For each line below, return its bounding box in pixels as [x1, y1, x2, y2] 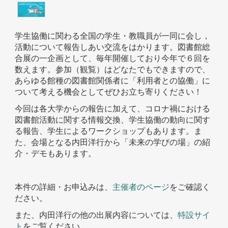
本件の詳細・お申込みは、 [15, 182, 113, 192]
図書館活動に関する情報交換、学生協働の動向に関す [15, 115, 211, 125]
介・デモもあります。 [15, 148, 97, 159]
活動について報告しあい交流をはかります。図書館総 [15, 42, 211, 52]
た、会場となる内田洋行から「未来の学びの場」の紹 [15, 137, 211, 148]
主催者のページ [112, 182, 170, 192]
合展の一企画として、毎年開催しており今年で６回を [15, 53, 211, 64]
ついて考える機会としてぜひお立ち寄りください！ [15, 87, 203, 97]
